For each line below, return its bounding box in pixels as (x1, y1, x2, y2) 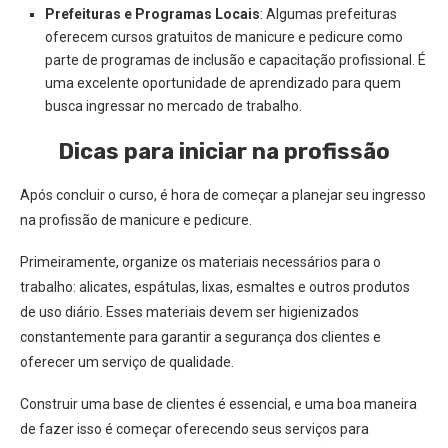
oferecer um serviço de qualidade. (20, 354, 234, 370)
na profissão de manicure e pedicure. (20, 212, 252, 228)
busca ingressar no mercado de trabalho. (45, 98, 302, 114)
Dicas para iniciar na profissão (58, 138, 390, 165)
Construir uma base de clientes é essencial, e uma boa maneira (20, 396, 417, 412)
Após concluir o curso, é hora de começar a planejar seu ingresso (20, 187, 426, 203)
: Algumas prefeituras (260, 6, 397, 22)
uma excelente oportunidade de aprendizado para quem (45, 75, 401, 91)
